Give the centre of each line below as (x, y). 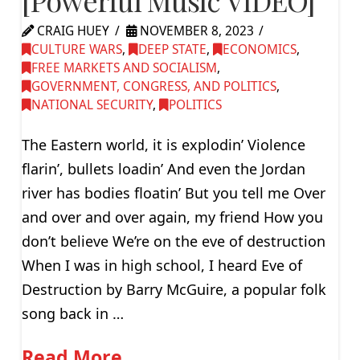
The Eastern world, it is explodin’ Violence (163, 144)
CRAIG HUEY (71, 31)
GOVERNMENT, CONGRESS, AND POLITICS (153, 87)
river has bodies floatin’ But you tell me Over (173, 192)
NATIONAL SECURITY (92, 105)
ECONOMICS (259, 50)
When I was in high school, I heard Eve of (162, 265)
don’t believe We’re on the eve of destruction (173, 241)
